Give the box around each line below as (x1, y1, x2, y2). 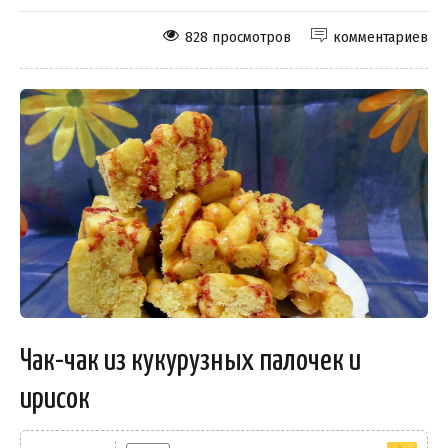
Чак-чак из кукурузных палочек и (20, 346, 361, 377)
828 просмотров (185, 27, 291, 46)
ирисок (20, 384, 90, 415)
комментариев (333, 27, 428, 46)
